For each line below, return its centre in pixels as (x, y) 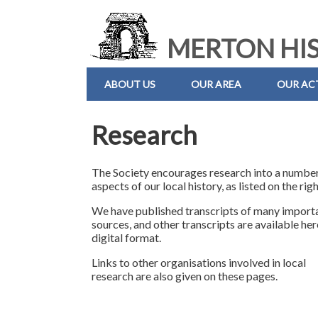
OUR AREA (216, 84)
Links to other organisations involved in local (199, 263)
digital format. (127, 238)
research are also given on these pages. (185, 276)
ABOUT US (130, 84)
